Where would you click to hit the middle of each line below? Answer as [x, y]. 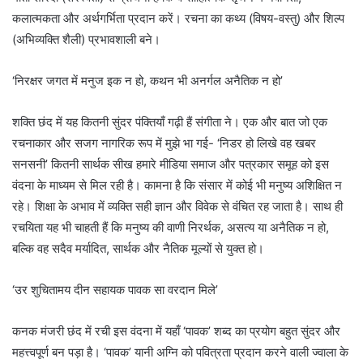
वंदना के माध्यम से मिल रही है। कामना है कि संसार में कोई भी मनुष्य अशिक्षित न [177, 186]
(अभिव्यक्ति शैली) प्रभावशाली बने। [86, 40]
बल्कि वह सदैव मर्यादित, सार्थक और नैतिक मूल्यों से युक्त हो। [138, 249]
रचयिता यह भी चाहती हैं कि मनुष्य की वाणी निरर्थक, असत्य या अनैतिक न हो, [171, 228]
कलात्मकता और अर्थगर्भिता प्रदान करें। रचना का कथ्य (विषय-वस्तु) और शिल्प [178, 19]
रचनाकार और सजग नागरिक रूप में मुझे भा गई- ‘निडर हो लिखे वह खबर [164, 143]
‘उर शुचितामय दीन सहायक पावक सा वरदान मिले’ [115, 290]
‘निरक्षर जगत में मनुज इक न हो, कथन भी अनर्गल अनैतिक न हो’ [147, 81]
